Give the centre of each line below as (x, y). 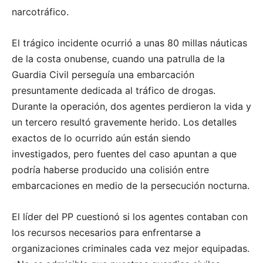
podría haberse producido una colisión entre (110, 170)
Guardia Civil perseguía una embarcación (103, 75)
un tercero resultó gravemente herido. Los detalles (124, 122)
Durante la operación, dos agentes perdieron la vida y (131, 107)
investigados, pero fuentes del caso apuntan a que (124, 154)
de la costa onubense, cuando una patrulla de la (118, 59)
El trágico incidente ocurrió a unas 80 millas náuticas (129, 43)
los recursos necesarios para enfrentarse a (106, 233)
